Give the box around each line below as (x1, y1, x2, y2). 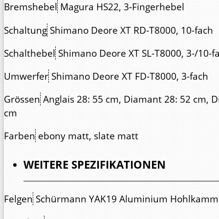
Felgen (4, 192, 33, 206)
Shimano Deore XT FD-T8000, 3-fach (51, 69, 208, 83)
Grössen (4, 92, 40, 106)
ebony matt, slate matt (38, 129, 138, 143)
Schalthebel (4, 46, 55, 60)
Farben (4, 129, 35, 143)
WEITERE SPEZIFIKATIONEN (23, 156, 166, 172)
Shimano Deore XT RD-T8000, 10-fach (50, 23, 213, 37)
